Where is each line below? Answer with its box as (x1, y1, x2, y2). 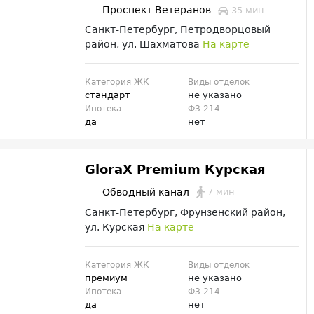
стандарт (85, 90, 131, 101)
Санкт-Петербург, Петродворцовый (85, 24, 271, 36)
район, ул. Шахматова (85, 39, 203, 50)
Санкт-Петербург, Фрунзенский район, (85, 207, 286, 219)
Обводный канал (102, 186, 190, 198)
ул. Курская (85, 221, 148, 233)
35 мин (228, 4, 265, 15)
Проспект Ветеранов (102, 4, 212, 16)
